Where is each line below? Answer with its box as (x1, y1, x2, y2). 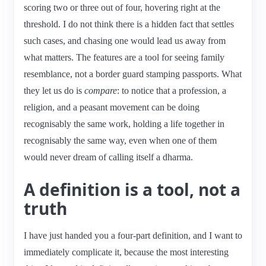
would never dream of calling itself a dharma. (24, 151, 193, 162)
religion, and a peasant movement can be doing (24, 102, 199, 112)
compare (84, 85, 117, 96)
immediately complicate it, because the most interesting (24, 246, 229, 257)
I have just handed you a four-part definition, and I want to (24, 230, 242, 240)
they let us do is (24, 85, 84, 96)
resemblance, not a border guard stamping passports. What (24, 68, 242, 79)
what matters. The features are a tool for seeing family (24, 52, 224, 62)
